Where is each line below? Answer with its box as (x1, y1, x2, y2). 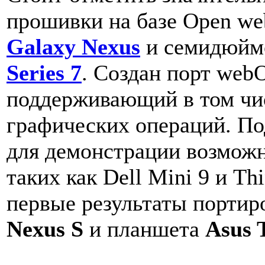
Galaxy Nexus (7, 34, 140, 60)
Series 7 (7, 60, 82, 86)
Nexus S (7, 216, 83, 242)
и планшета (83, 216, 205, 242)
